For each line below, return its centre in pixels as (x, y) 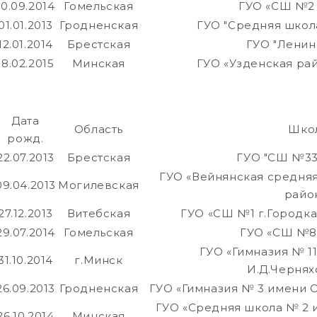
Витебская (99, 214)
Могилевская (99, 185)
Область (99, 129)
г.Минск (99, 260)
